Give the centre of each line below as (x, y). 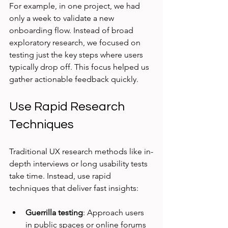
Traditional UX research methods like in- (81, 152)
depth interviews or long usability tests (79, 164)
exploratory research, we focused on (76, 43)
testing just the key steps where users (77, 55)
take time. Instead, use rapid (61, 176)
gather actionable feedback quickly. (74, 79)
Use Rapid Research (68, 107)
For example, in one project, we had (76, 6)
